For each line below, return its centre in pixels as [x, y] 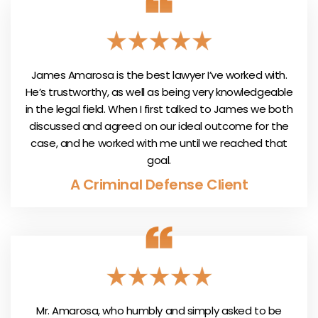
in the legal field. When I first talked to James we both [159, 109]
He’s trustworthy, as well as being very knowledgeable [159, 92]
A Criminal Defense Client [159, 184]
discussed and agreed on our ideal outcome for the [159, 126]
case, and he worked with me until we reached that [159, 143]
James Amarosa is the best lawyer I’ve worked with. [159, 75]
